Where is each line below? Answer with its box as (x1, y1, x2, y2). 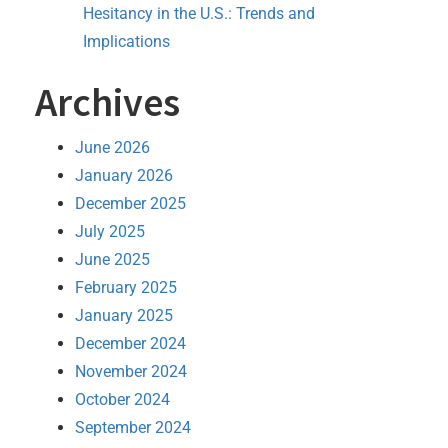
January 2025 (75, 305, 173, 325)
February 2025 (75, 277, 177, 297)
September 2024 (75, 417, 191, 437)
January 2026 (75, 165, 173, 185)
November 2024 (75, 361, 187, 381)
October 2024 (75, 389, 170, 409)
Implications (83, 31, 170, 51)
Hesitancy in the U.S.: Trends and (83, 3, 315, 23)
